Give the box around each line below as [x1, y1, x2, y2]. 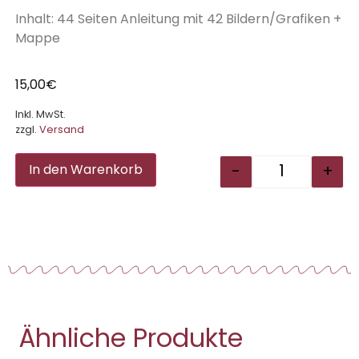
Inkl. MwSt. [14, 107, 66, 121]
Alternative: [155, 153, 229, 172]
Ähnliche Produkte [18, 319, 243, 356]
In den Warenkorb [28, 159, 143, 179]
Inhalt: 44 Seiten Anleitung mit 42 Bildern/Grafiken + [14, 9, 341, 28]
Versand [38, 122, 84, 136]
